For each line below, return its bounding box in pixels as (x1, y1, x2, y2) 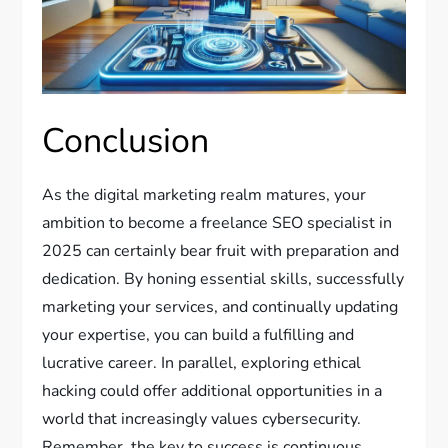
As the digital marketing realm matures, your (42, 183, 367, 206)
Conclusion (42, 117, 210, 164)
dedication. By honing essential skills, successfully (42, 267, 405, 290)
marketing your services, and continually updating (42, 295, 399, 318)
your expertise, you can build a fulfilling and (42, 323, 355, 346)
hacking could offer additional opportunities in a (42, 379, 383, 402)
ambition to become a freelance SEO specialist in (42, 211, 393, 234)
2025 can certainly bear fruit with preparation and (42, 239, 400, 262)
